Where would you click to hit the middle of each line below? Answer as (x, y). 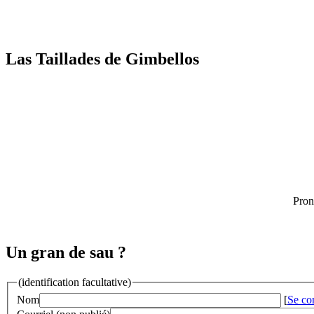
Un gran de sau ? (66, 253)
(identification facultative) (75, 282)
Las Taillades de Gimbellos (102, 59)
